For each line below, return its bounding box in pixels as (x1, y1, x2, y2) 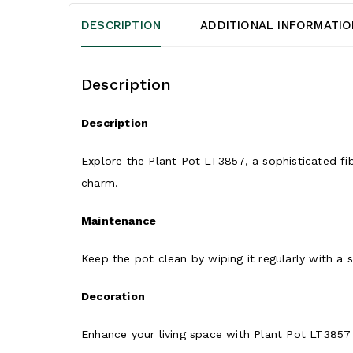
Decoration (81, 290, 145, 303)
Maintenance (81, 214, 157, 227)
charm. (81, 176, 119, 189)
